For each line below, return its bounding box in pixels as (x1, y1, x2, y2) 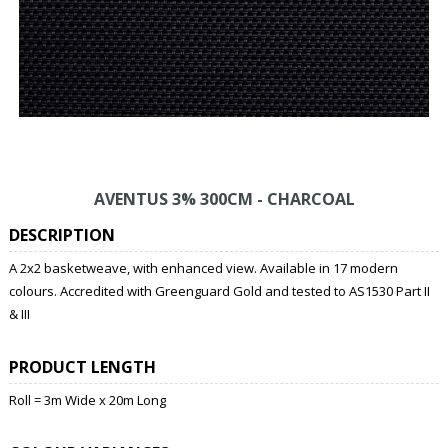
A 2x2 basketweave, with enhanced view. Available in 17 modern (8, 258, 398, 277)
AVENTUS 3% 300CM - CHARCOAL (93, 187, 355, 210)
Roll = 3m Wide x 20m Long (8, 390, 166, 409)
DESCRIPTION (8, 223, 115, 246)
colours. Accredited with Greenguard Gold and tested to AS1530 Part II (8, 281, 430, 300)
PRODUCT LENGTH (8, 355, 156, 378)
